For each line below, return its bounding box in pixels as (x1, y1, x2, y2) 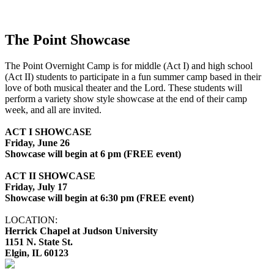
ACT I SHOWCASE (5, 127, 92, 138)
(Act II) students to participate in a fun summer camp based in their (5, 72, 261, 83)
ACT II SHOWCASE (5, 171, 95, 182)
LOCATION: (5, 215, 57, 226)
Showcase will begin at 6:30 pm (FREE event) (5, 193, 194, 204)
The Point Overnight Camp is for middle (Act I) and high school (5, 61, 253, 72)
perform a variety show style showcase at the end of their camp (5, 94, 247, 105)
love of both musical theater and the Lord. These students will (5, 83, 242, 94)
